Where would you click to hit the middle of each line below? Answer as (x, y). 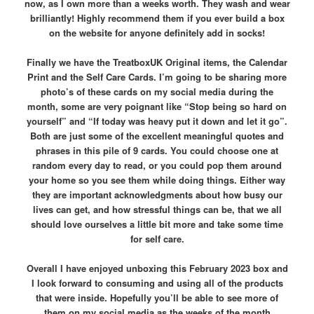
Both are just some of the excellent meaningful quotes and (157, 136)
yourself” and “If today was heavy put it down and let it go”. (157, 121)
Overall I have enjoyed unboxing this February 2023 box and (157, 268)
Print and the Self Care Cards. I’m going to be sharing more (157, 77)
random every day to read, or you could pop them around (157, 165)
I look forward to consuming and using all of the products (157, 283)
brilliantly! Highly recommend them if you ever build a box (157, 18)
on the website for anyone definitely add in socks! (157, 33)
